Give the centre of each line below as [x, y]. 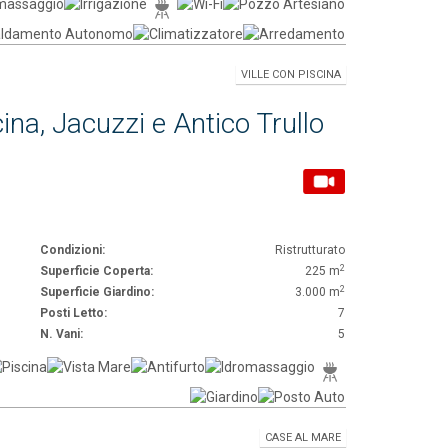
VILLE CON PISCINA [291, 74]
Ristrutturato [310, 250]
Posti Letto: [73, 313]
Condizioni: [72, 250]
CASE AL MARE [303, 437]
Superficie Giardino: [97, 292]
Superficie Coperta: [96, 271]
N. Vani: [61, 334]
